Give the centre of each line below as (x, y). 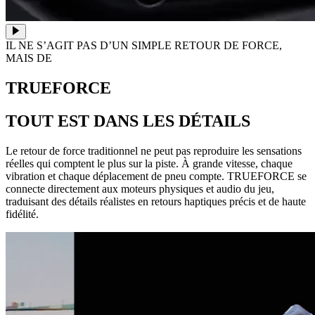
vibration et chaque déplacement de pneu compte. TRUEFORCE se (156, 176)
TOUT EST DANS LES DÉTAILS (128, 121)
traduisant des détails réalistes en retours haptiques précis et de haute (156, 202)
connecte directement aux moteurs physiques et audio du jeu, (140, 189)
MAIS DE (29, 58)
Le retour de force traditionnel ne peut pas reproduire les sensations (154, 151)
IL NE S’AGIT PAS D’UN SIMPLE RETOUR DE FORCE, (144, 46)
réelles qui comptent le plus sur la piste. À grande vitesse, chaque (149, 164)
